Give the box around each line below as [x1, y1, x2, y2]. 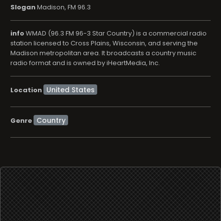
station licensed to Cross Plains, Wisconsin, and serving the [10, 38, 198, 48]
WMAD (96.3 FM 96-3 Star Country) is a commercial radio [24, 29, 207, 38]
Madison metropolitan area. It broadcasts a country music [10, 48, 196, 58]
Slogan [10, 2, 36, 12]
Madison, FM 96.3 [36, 2, 91, 12]
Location [10, 85, 42, 95]
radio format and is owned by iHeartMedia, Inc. [10, 58, 160, 68]
